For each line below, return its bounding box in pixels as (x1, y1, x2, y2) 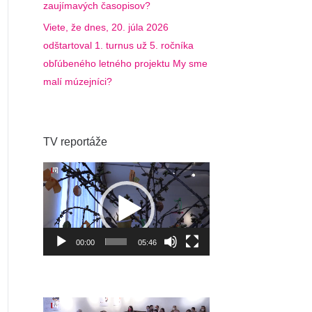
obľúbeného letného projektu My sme (43, 58, 208, 69)
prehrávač (42, 183, 87, 194)
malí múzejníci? (43, 76, 112, 87)
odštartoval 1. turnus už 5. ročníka (43, 40, 194, 51)
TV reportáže (43, 136, 107, 148)
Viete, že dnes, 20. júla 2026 (43, 22, 169, 33)
